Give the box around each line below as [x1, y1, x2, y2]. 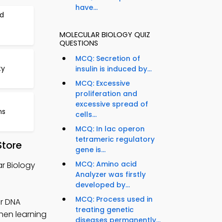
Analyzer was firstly [75, 169, 146, 180]
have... [75, 2, 98, 13]
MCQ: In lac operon [75, 124, 145, 134]
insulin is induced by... [75, 64, 152, 74]
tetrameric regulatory [75, 134, 155, 145]
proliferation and [75, 89, 137, 99]
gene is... [75, 145, 106, 155]
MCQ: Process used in [75, 194, 153, 205]
